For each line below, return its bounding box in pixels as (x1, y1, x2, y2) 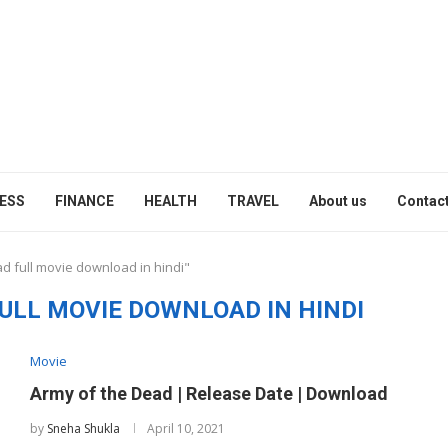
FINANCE (55, 193, 114, 209)
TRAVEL (227, 193, 279, 209)
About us (309, 193, 367, 209)
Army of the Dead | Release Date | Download (29, 383, 388, 404)
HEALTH (144, 193, 197, 209)
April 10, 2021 (146, 420, 225, 437)
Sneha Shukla (46, 420, 120, 437)
